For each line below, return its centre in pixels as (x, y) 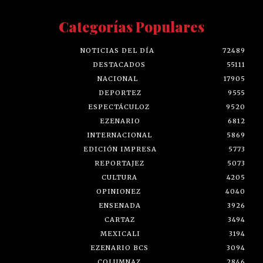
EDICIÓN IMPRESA (120, 149)
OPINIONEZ (119, 191)
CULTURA (119, 177)
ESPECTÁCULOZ (119, 107)
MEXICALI (120, 233)
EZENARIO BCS (119, 247)
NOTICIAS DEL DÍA (117, 50)
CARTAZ (120, 219)
